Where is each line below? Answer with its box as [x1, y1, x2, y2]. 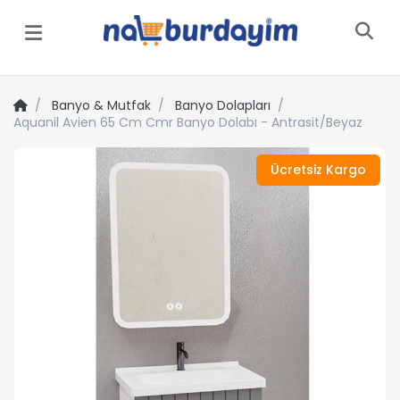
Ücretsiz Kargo [271, 160, 366, 179]
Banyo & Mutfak [52, 96, 151, 114]
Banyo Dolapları [175, 96, 271, 114]
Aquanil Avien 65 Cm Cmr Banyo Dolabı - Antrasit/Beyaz [13, 112, 362, 131]
